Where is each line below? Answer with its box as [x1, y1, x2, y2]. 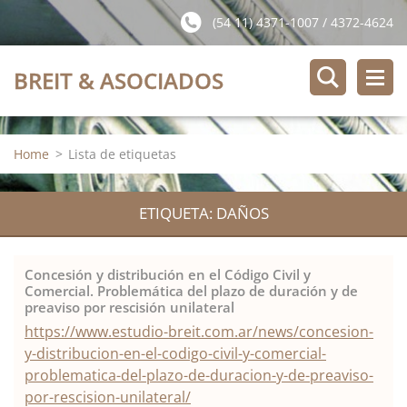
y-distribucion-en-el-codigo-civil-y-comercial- [25, 343, 326, 363]
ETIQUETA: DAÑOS [138, 203, 269, 223]
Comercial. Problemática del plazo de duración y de [25, 282, 358, 300]
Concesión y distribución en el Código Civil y [25, 265, 311, 283]
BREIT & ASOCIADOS [14, 65, 223, 95]
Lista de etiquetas [68, 145, 176, 163]
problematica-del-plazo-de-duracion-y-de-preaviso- [25, 365, 373, 385]
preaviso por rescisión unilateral [25, 298, 234, 316]
